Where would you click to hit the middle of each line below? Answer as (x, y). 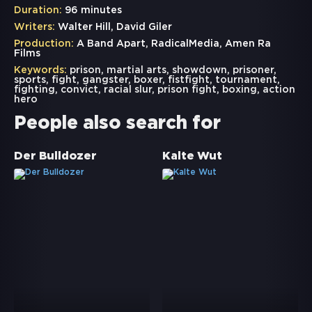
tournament (246, 80)
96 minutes (92, 11)
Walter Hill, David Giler (114, 28)
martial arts (136, 71)
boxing (240, 90)
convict (79, 90)
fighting (34, 90)
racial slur (128, 90)
